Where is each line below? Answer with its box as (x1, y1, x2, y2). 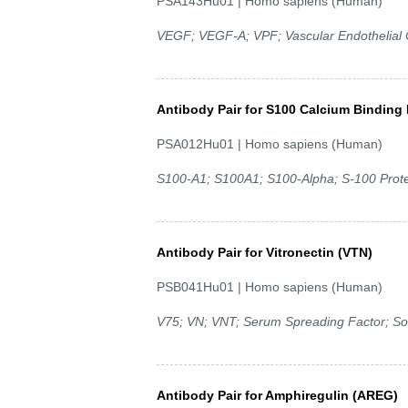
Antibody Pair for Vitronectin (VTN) (157, 244, 372, 260)
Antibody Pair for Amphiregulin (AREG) (157, 387, 398, 403)
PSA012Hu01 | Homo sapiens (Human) (157, 136, 382, 151)
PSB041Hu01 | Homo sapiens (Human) (157, 279, 382, 294)
